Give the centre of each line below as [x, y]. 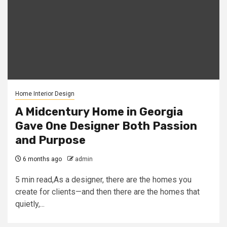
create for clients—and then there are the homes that [107, 192]
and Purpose [50, 140]
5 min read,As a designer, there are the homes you [103, 180]
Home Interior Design [45, 94]
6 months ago [42, 159]
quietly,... [30, 204]
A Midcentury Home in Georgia [99, 112]
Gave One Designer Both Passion [106, 126]
